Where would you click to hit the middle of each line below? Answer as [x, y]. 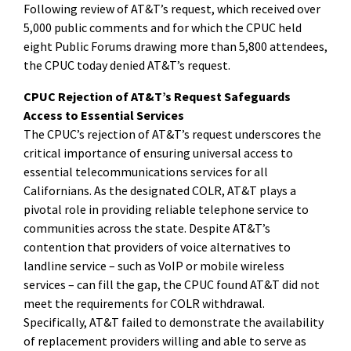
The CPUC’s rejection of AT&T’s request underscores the [172, 134]
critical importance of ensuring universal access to [158, 152]
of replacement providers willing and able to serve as [165, 340]
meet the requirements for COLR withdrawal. [144, 303]
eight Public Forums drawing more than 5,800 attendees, [175, 46]
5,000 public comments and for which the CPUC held [163, 27]
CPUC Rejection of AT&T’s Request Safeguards [157, 96]
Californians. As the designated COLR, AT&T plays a [160, 190]
